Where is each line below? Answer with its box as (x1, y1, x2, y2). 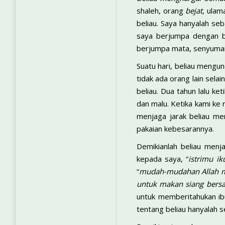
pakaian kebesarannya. (137, 124, 214, 134)
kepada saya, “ (137, 154, 189, 164)
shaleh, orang (137, 6, 186, 16)
